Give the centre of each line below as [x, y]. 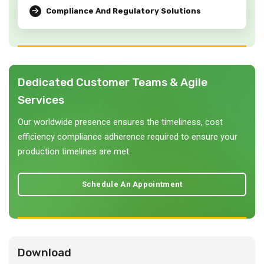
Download [44, 252]
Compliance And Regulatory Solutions [123, 11]
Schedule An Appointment [132, 184]
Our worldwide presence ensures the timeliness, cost [120, 122]
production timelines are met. [74, 151]
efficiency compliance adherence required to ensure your [128, 136]
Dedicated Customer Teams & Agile [113, 82]
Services [41, 100]
